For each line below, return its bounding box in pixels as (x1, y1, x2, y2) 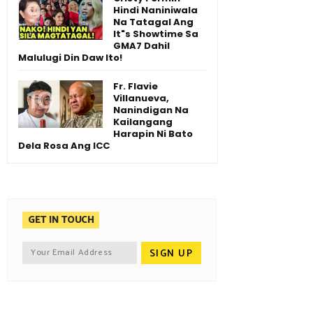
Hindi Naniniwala (113, 3, 198, 17)
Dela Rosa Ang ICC (18, 139, 110, 153)
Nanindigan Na (113, 103, 189, 117)
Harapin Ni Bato (113, 127, 193, 141)
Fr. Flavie (113, 80, 158, 94)
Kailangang (113, 115, 173, 129)
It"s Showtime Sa (113, 27, 198, 41)
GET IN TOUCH (28, 212, 94, 229)
